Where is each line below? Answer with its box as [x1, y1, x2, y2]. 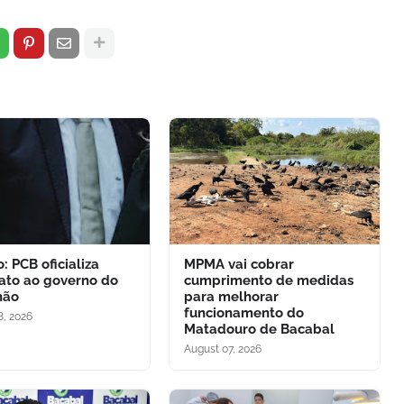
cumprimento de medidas [183, 271, 353, 289]
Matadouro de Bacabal [183, 320, 335, 337]
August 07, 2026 [183, 342, 262, 355]
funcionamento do [183, 304, 304, 321]
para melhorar [183, 288, 279, 305]
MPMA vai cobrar [183, 255, 294, 272]
